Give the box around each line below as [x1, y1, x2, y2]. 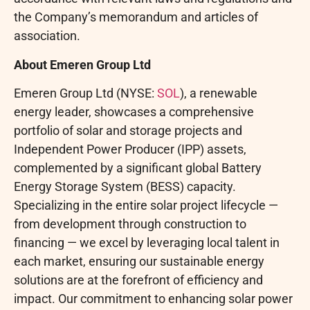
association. [14, 28, 80, 44]
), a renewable [180, 86, 257, 101]
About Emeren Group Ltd [14, 57, 151, 72]
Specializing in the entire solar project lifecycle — [14, 198, 278, 213]
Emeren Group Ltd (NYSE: [14, 86, 157, 101]
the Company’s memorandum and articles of [14, 10, 258, 25]
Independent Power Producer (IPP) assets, [14, 142, 246, 157]
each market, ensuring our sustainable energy [14, 254, 264, 269]
